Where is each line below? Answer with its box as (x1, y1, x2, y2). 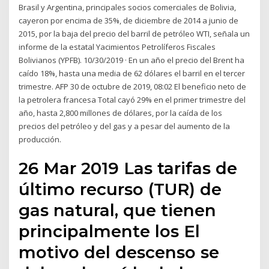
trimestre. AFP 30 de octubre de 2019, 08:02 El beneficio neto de (19, 80, 247, 92)
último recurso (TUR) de (19, 179, 222, 200)
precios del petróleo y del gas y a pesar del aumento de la (19, 120, 231, 131)
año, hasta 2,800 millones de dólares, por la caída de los (19, 107, 223, 118)
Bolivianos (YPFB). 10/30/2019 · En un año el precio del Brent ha (19, 54, 245, 65)
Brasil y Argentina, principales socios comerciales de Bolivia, (19, 1, 237, 13)
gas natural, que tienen (19, 200, 217, 221)
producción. (19, 133, 62, 145)
